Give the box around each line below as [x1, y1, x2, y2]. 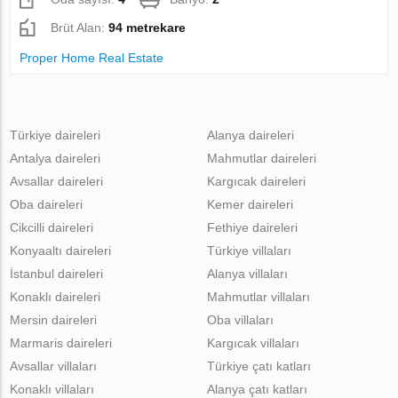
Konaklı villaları [10, 381, 95, 396]
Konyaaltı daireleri [10, 243, 112, 258]
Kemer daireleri [206, 196, 293, 211]
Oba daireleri [10, 196, 84, 211]
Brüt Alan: [51, 20, 109, 35]
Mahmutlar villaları [206, 289, 310, 304]
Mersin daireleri [10, 312, 98, 327]
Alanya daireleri [206, 127, 294, 142]
